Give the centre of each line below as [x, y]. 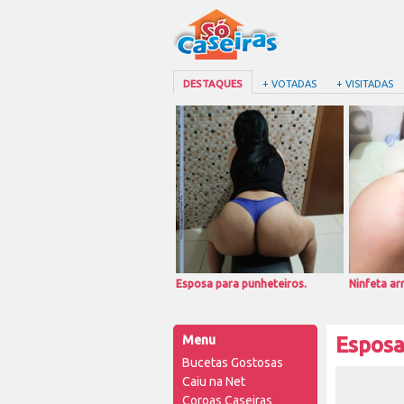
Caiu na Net [214, 381]
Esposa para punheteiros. [241, 284]
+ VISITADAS [365, 84]
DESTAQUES [213, 84]
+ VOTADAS [289, 84]
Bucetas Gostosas [233, 363]
